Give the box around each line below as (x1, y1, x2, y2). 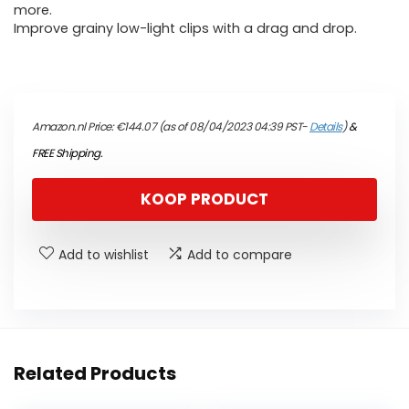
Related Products (14, 361, 176, 387)
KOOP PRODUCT (141, 188, 268, 211)
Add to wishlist (58, 246, 149, 265)
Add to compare (187, 246, 292, 265)
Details (309, 119, 342, 135)
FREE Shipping (32, 145, 100, 162)
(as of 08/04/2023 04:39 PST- (156, 119, 309, 135)
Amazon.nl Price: (32, 119, 116, 135)
